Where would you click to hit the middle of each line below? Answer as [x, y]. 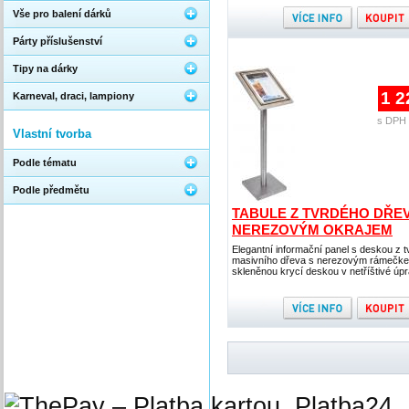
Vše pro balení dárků [62, 14]
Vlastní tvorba [52, 134]
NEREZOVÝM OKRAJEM [312, 230]
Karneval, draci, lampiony [73, 96]
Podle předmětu [51, 190]
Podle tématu [45, 163]
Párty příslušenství [58, 41]
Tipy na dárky [45, 68]
